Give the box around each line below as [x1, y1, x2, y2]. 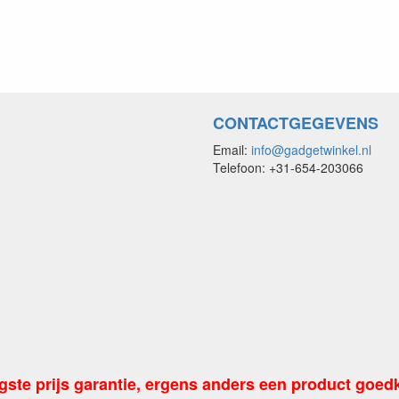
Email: [213, 140, 251, 159]
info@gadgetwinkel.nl [251, 140, 371, 159]
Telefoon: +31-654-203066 [213, 158, 363, 176]
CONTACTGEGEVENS [213, 110, 379, 134]
